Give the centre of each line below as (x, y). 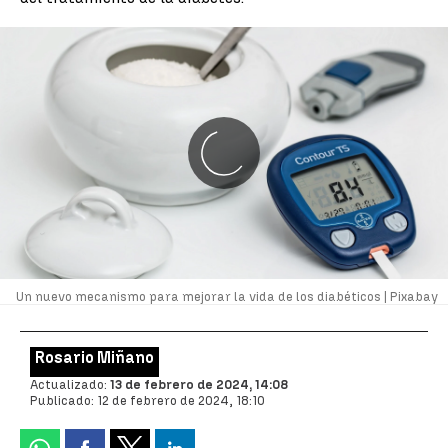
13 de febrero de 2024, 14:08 (199, 384)
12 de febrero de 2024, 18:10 (181, 400)
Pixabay (414, 296)
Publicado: (63, 400)
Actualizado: (70, 384)
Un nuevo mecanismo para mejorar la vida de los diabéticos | (203, 296)
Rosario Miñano (94, 357)
